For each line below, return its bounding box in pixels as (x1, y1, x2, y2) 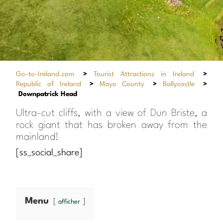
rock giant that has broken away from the (16, 120, 207, 130)
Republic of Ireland (16, 80, 81, 88)
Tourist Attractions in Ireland (94, 70, 194, 78)
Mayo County (99, 80, 145, 88)
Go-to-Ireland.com (16, 70, 74, 78)
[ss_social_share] (16, 148, 83, 157)
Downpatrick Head (18, 90, 77, 98)
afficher (58, 199, 80, 206)
